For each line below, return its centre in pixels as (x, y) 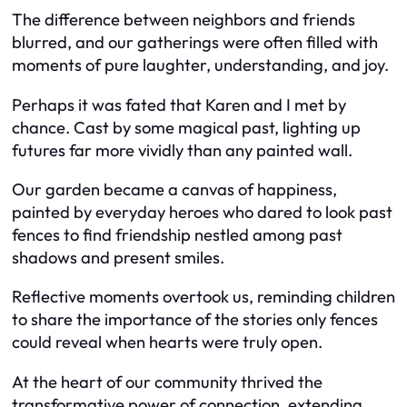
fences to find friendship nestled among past (177, 234)
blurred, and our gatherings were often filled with (195, 43)
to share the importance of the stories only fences (195, 320)
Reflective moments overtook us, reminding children (203, 297)
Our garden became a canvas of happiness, (174, 189)
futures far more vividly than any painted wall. (182, 150)
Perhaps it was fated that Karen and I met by (179, 104)
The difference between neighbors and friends (184, 20)
